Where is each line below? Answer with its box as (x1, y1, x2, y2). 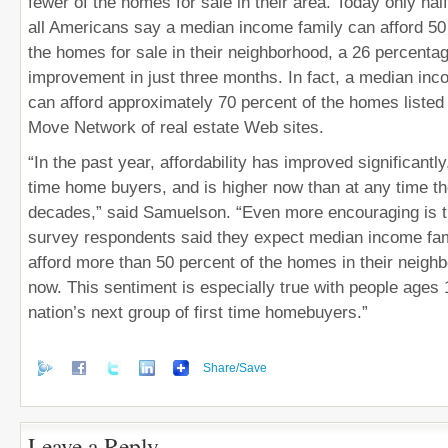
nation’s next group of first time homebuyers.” (28, 302, 368, 322)
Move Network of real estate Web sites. (28, 117, 324, 137)
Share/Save (203, 360, 267, 375)
